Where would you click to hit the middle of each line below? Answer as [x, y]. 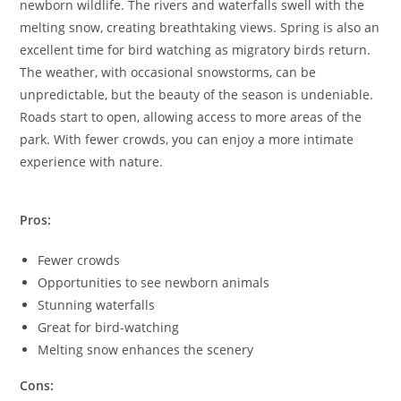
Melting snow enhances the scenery [146, 349]
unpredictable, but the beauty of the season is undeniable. [197, 94]
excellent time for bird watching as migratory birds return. [196, 49]
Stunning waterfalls [97, 304]
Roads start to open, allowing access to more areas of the [191, 116]
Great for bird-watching [109, 327]
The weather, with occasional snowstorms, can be [168, 72]
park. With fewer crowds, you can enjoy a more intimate [187, 139]
